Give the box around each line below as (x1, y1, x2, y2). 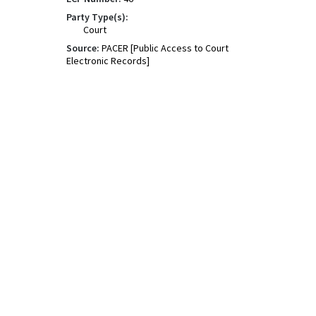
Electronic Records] (66, 54, 150, 67)
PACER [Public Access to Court (102, 42, 229, 54)
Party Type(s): (66, 11, 128, 23)
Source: (66, 42, 99, 54)
